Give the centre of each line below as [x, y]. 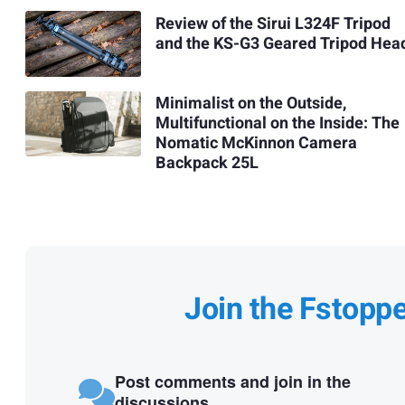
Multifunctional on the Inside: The [277, 124]
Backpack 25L [207, 164]
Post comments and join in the [232, 382]
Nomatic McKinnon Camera [256, 144]
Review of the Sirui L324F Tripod [273, 24]
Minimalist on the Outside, [250, 104]
